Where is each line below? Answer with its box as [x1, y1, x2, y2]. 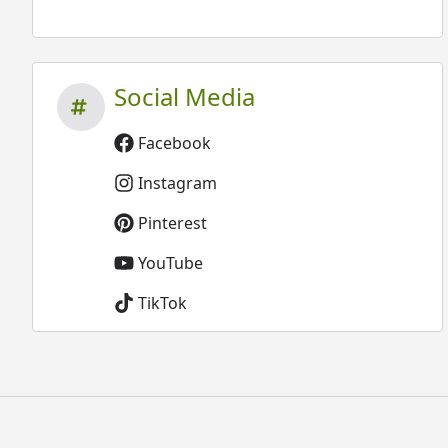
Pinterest [138, 212, 208, 234]
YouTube [138, 252, 204, 274]
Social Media [114, 80, 256, 113]
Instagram [138, 172, 218, 194]
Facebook [138, 132, 212, 154]
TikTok [138, 292, 188, 314]
